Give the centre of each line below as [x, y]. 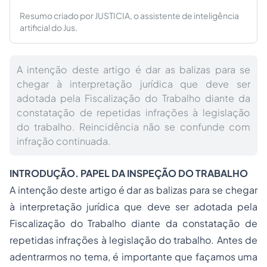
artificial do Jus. [49, 27]
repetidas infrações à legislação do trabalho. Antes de [133, 240]
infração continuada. [63, 141]
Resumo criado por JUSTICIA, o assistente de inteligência [129, 15]
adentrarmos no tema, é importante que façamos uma [133, 257]
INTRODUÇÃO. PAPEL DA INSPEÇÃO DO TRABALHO [129, 173]
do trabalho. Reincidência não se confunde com [133, 127]
